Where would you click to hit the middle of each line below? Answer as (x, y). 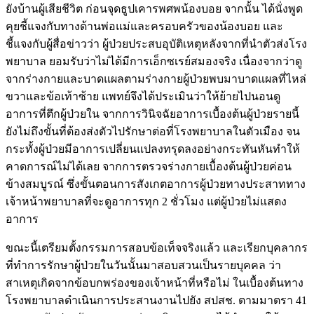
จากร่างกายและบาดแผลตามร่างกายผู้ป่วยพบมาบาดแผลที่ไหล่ (156, 78)
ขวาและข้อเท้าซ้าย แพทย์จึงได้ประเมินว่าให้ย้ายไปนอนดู (143, 96)
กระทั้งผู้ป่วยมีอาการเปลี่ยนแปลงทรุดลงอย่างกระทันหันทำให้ (153, 149)
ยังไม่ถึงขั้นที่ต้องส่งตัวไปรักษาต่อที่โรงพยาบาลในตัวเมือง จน (153, 131)
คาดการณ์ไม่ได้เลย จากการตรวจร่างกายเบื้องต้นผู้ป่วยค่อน (149, 166)
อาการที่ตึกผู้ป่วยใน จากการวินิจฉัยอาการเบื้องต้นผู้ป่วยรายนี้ (152, 114)
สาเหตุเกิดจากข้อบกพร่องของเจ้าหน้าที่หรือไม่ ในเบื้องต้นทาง (155, 282)
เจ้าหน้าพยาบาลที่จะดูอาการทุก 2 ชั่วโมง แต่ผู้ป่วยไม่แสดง (146, 201)
